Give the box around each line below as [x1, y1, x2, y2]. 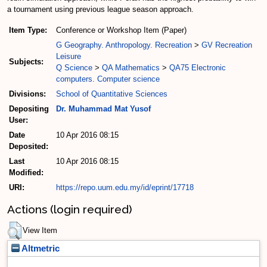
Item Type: [9, 26, 47, 35]
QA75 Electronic [169, 63, 226, 73]
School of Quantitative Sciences [56, 89, 167, 99]
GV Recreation [201, 41, 252, 50]
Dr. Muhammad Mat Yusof [56, 104, 151, 114]
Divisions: [9, 89, 46, 99]
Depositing [9, 104, 49, 114]
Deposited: [9, 142, 48, 151]
